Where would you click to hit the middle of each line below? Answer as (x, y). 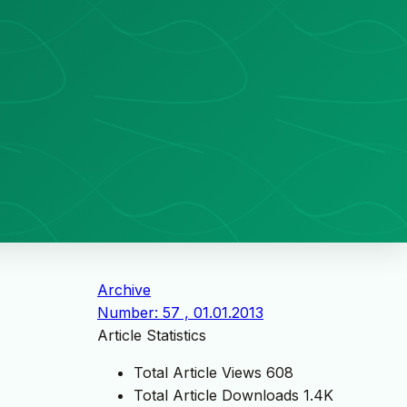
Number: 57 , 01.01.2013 (180, 312)
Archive (124, 289)
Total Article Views (198, 372)
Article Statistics (152, 335)
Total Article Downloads (216, 395)
